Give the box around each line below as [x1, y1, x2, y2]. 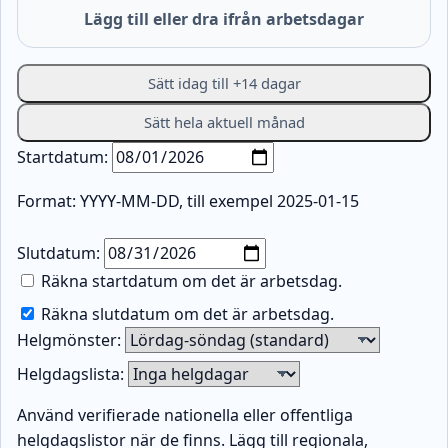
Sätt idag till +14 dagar [147, 73, 301, 94]
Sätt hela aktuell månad [143, 112, 305, 133]
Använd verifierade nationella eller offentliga [17, 404, 353, 427]
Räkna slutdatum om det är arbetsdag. [37, 303, 334, 326]
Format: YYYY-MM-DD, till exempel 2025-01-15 [17, 190, 359, 213]
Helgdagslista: [17, 363, 124, 386]
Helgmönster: [17, 329, 121, 352]
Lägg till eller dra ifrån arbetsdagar [84, 8, 364, 31]
